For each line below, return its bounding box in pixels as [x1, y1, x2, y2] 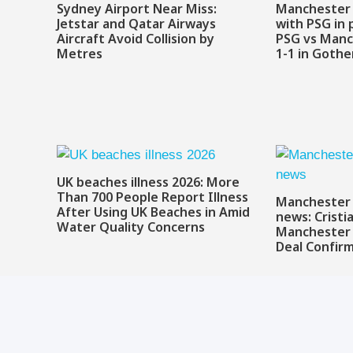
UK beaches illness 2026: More [57, 175, 240, 192]
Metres [57, 46, 102, 64]
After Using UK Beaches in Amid [57, 205, 250, 222]
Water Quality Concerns [57, 220, 205, 237]
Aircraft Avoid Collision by [57, 32, 214, 49]
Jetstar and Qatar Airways [57, 17, 216, 34]
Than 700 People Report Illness [57, 190, 248, 207]
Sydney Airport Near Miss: [57, 2, 217, 19]
